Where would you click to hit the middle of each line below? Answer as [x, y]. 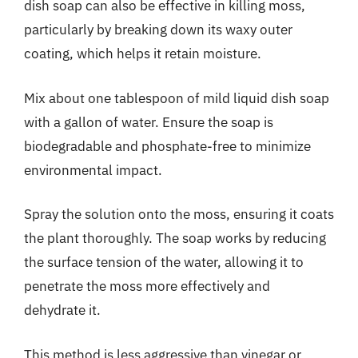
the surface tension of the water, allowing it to [164, 262]
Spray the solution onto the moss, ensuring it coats [179, 214]
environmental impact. [93, 170]
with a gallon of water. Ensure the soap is [149, 122]
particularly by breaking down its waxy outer [158, 30]
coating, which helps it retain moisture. [143, 54]
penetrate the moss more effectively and [147, 286]
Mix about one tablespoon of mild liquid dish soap [177, 98]
